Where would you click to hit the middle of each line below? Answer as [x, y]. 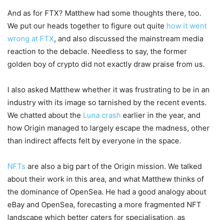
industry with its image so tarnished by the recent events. [107, 102]
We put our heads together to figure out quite [87, 26]
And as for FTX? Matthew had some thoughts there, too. [104, 13]
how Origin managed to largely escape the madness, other [109, 128]
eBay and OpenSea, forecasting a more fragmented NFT [104, 205]
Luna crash [102, 115]
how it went [187, 26]
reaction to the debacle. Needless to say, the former [97, 51]
